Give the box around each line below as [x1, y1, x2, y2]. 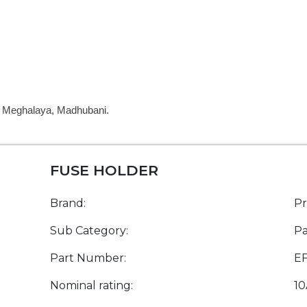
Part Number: [50, 251, 126, 265]
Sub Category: [50, 224, 128, 238]
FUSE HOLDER [50, 162, 158, 180]
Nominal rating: [50, 279, 133, 293]
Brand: [50, 197, 86, 210]
